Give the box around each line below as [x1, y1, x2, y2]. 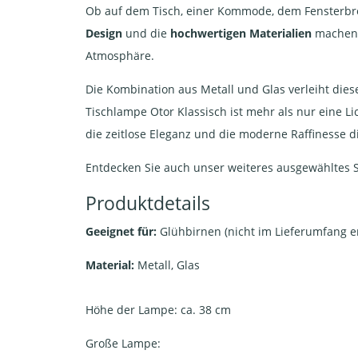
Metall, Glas [137, 257, 200, 272]
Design [86, 26, 122, 41]
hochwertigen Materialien [167, 26, 312, 41]
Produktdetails [86, 190, 210, 216]
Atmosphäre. [86, 48, 154, 63]
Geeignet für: [86, 224, 157, 239]
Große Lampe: [86, 336, 161, 351]
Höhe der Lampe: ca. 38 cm [86, 302, 231, 317]
